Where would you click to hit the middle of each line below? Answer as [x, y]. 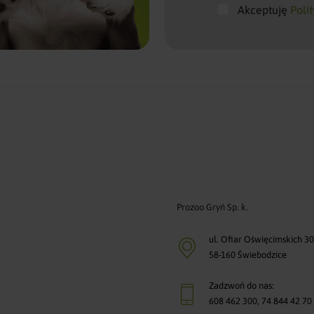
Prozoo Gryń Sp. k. [213, 207]
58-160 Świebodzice [248, 254]
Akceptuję [264, 10]
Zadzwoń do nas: [242, 285]
